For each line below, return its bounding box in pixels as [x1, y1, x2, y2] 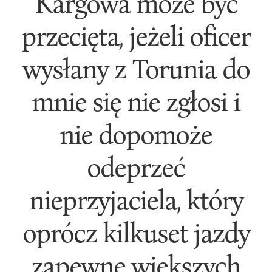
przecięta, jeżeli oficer [21, 19, 251, 52]
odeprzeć [87, 150, 185, 183]
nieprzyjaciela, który [29, 183, 243, 216]
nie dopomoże [59, 117, 212, 150]
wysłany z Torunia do [22, 52, 250, 84]
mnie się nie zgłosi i [32, 84, 240, 117]
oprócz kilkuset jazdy [22, 216, 250, 248]
